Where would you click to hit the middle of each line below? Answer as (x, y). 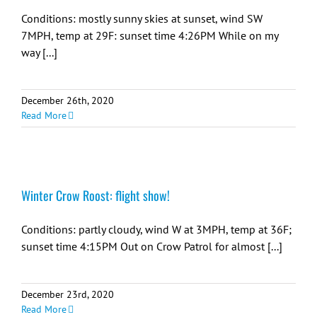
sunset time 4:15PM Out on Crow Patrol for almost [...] (152, 246)
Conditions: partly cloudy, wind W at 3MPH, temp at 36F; (156, 229)
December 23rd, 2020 (68, 294)
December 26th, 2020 (68, 100)
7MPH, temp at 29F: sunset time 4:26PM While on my (150, 35)
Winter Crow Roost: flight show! (96, 195)
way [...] (39, 52)
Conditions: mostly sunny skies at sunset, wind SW (142, 18)
